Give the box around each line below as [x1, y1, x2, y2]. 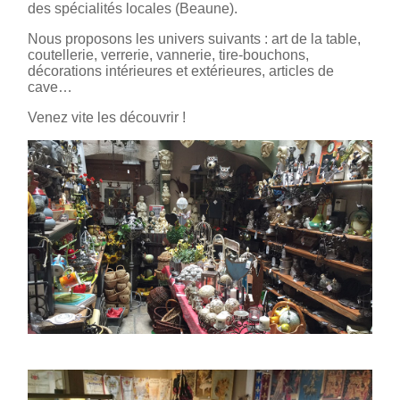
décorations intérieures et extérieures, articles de [28, 63, 334, 79]
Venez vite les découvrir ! [28, 110, 186, 126]
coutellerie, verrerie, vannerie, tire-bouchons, [28, 47, 309, 63]
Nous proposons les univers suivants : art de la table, [28, 31, 361, 47]
